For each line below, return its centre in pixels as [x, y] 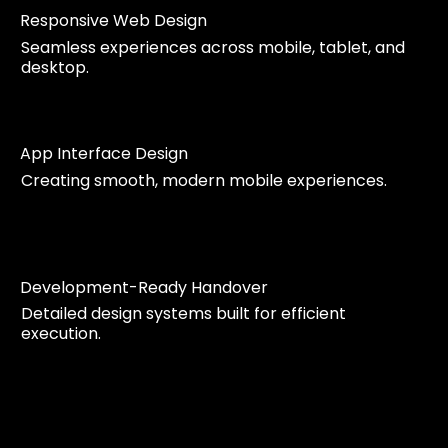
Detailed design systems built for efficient [184, 314]
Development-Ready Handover [143, 287]
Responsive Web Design [113, 20]
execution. [61, 334]
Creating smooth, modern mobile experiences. [204, 181]
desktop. [55, 67]
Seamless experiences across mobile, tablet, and [213, 47]
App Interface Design [103, 154]
